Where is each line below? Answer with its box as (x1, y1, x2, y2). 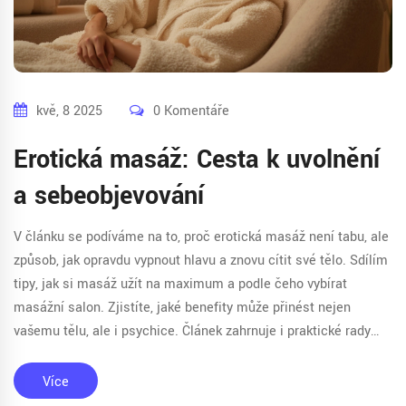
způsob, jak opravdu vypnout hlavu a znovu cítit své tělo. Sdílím (14, 250, 388, 270)
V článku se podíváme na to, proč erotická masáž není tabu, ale (14, 227, 389, 246)
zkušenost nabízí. (14, 368, 116, 388)
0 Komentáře (153, 101, 229, 121)
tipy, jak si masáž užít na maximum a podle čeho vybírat (14, 274, 347, 294)
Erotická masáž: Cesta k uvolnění (14, 141, 380, 178)
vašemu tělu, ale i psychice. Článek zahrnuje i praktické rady (14, 321, 371, 341)
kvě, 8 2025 (36, 101, 102, 121)
